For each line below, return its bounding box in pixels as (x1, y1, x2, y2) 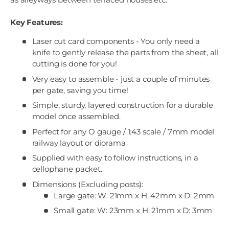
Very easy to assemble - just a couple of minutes (32, 74, 210, 84)
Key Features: (10, 17, 63, 28)
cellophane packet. (32, 164, 102, 174)
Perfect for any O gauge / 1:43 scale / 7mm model (32, 126, 215, 136)
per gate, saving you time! (32, 85, 128, 95)
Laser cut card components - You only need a (32, 36, 200, 47)
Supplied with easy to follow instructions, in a (32, 153, 198, 163)
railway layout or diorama (32, 138, 126, 148)
